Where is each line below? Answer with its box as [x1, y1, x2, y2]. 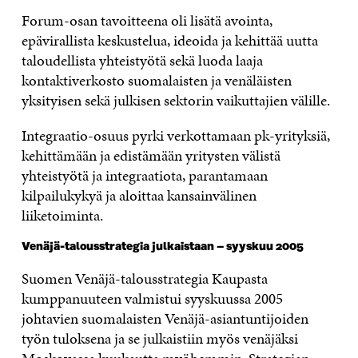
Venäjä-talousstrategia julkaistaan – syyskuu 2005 [21, 241, 304, 254]
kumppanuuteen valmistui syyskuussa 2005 [21, 288, 283, 310]
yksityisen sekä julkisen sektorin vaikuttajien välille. [21, 89, 330, 112]
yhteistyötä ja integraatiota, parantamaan [21, 165, 268, 187]
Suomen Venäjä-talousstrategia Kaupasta [21, 268, 268, 290]
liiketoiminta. [21, 205, 103, 227]
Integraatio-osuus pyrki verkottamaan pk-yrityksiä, [21, 125, 330, 147]
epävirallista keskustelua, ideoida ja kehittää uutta [21, 30, 318, 52]
